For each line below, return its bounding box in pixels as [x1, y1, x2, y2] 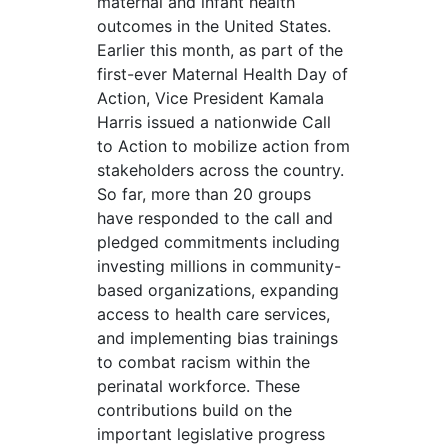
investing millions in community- [96, 256, 341, 277]
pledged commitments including [96, 232, 340, 253]
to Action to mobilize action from [96, 136, 350, 157]
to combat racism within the [96, 352, 310, 373]
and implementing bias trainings [96, 328, 338, 349]
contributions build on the [96, 400, 292, 421]
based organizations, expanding [96, 280, 339, 301]
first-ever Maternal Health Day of [96, 64, 348, 85]
